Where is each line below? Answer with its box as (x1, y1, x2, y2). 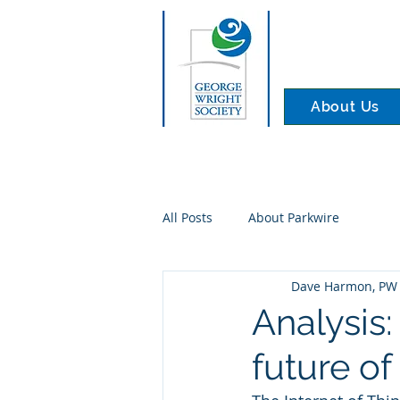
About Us (310, 98, 380, 115)
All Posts (162, 208, 212, 226)
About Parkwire (248, 208, 339, 226)
